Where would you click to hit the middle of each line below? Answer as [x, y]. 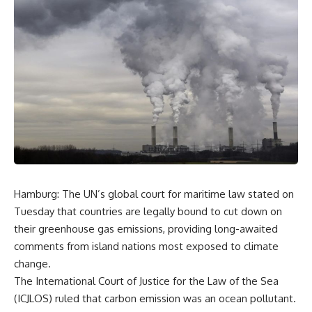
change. [32, 263]
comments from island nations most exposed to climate [146, 246]
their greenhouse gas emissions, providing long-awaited [146, 228]
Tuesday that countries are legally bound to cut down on [148, 211]
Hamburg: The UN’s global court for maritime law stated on [154, 194]
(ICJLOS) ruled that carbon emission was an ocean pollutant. [155, 298]
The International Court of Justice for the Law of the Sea [146, 281]
